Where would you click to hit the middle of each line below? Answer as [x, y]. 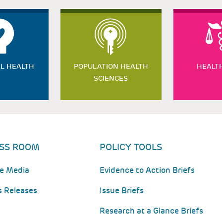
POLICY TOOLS [131, 147]
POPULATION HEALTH [111, 66]
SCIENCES [111, 78]
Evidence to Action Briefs [147, 170]
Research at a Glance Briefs [152, 211]
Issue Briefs [122, 191]
